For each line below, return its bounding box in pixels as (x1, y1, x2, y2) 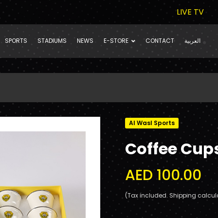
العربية (184, 36, 201, 45)
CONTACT (145, 36, 175, 45)
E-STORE (104, 36, 129, 45)
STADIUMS (37, 36, 67, 45)
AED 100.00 (125, 165, 201, 185)
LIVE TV (177, 6, 204, 18)
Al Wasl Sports (129, 119, 175, 127)
